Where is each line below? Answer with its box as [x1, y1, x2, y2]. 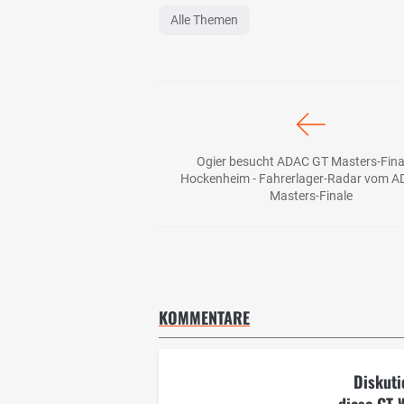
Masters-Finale [270, 188, 353, 203]
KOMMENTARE [159, 305, 250, 329]
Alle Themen [170, 12, 238, 27]
